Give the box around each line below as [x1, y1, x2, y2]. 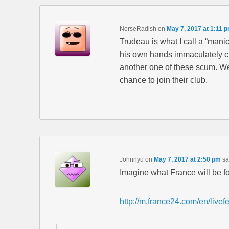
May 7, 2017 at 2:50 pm [153, 155, 221, 163]
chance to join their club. [119, 75, 208, 84]
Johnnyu [119, 155, 144, 163]
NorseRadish [119, 25, 156, 32]
